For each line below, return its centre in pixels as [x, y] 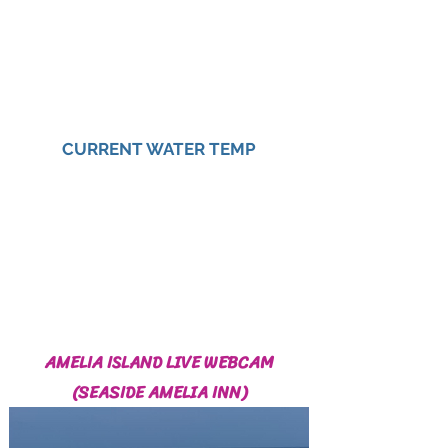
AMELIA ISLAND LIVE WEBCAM [159, 362]
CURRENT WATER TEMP [159, 149]
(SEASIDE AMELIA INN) [159, 392]
